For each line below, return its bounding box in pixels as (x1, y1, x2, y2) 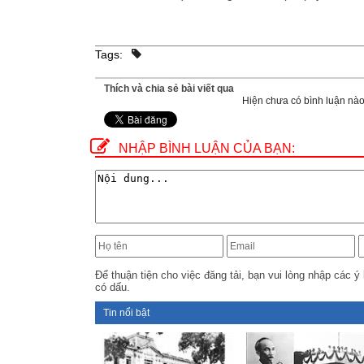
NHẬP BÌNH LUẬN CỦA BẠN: (119, 141, 295, 155)
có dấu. (95, 281, 130, 293)
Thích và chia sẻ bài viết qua (104, 83, 234, 94)
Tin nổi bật (103, 307, 149, 318)
